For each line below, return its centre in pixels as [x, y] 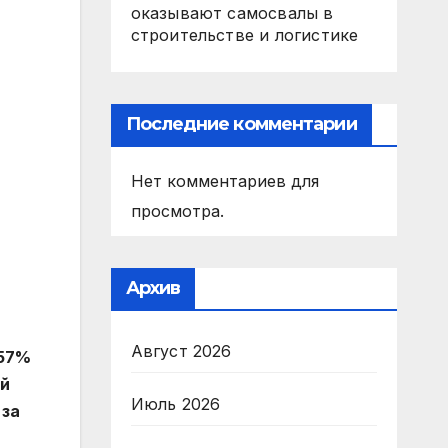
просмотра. [177, 211]
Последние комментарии [241, 124]
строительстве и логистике [244, 35]
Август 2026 [181, 351]
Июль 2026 [175, 404]
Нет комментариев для [224, 181]
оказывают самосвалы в [232, 13]
